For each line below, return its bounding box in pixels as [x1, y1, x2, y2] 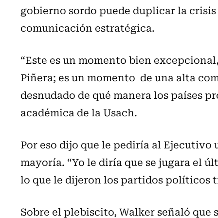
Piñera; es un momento [20, 69, 138, 85]
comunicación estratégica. [20, 19, 155, 35]
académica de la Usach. [20, 104, 137, 120]
